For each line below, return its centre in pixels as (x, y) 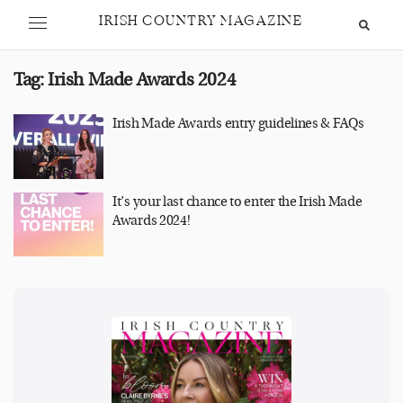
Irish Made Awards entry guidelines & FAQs (238, 124)
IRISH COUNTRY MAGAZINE (201, 21)
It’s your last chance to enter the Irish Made (237, 201)
